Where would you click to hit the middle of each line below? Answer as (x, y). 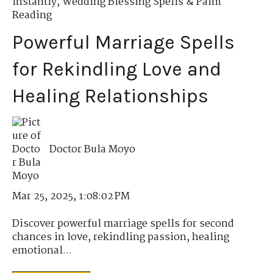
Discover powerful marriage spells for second (123, 224)
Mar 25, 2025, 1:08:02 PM (71, 197)
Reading (32, 15)
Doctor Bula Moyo (93, 150)
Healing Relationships (110, 96)
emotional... (42, 250)
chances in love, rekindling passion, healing (121, 237)
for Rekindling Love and (117, 69)
